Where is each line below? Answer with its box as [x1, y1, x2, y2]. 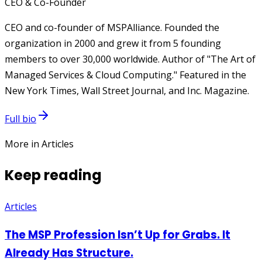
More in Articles [5, 137, 74, 151]
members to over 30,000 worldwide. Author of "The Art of [5, 53, 256, 66]
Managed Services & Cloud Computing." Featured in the [5, 68, 246, 82]
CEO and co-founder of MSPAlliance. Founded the [5, 21, 219, 35]
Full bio [5, 112, 36, 126]
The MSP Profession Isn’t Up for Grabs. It [5, 226, 230, 243]
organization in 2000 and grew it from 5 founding [5, 37, 221, 50]
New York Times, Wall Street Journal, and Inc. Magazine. [5, 84, 249, 98]
